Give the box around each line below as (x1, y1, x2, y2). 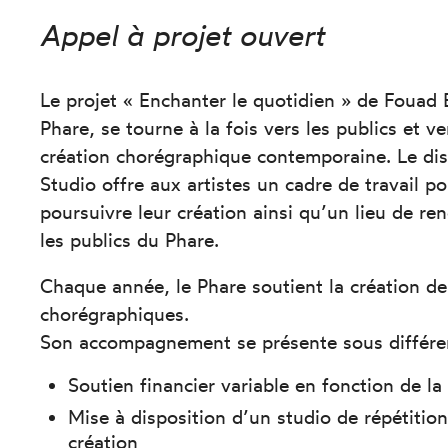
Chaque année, (40, 273, 171, 298)
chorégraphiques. (40, 301, 196, 326)
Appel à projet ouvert (40, 17, 325, 53)
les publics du (40, 228, 160, 253)
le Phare (170, 273, 253, 298)
